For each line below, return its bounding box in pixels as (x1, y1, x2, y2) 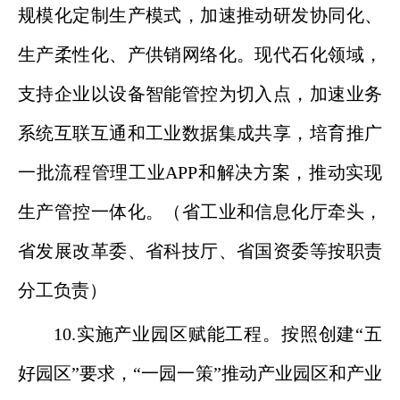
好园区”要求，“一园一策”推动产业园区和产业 (18, 363, 382, 383)
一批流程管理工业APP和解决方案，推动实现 (18, 162, 382, 182)
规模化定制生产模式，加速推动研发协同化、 (18, 5, 382, 25)
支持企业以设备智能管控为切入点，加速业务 (18, 84, 382, 104)
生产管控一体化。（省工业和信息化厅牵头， (18, 202, 382, 221)
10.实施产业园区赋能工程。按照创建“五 (54, 324, 382, 344)
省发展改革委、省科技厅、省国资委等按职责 (18, 241, 382, 261)
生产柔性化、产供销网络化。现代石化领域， (18, 45, 382, 64)
